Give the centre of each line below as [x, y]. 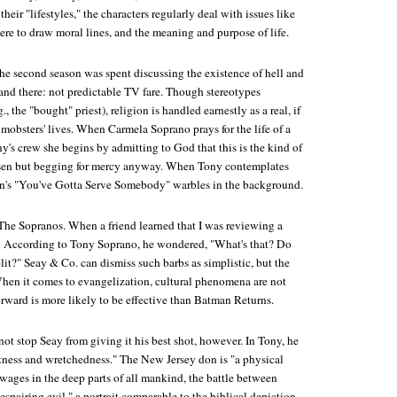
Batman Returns [233, 300]
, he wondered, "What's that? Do [214, 244]
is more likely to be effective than [111, 300]
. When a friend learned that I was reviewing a [173, 225]
